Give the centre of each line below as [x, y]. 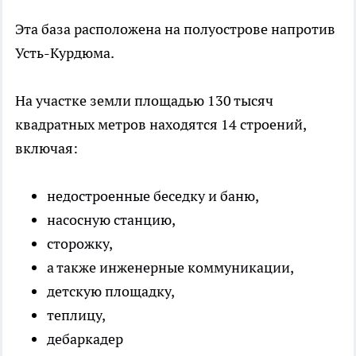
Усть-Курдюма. [65, 53]
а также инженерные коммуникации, [170, 268]
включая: [46, 149]
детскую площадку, [111, 292]
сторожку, [80, 244]
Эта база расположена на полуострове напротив [175, 29]
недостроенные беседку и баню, [153, 196]
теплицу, [76, 315]
